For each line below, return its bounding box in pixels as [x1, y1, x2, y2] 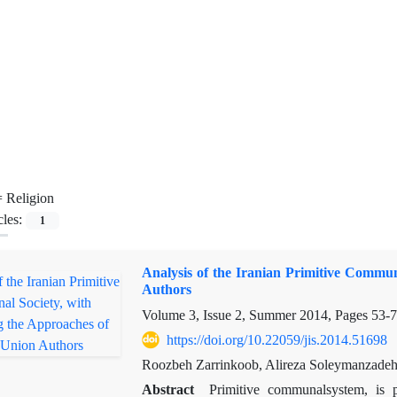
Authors [141, 281, 191, 298]
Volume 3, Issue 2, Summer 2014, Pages [141, 307, 371, 323]
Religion [6, 190, 54, 206]
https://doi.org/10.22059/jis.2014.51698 [166, 331, 387, 348]
